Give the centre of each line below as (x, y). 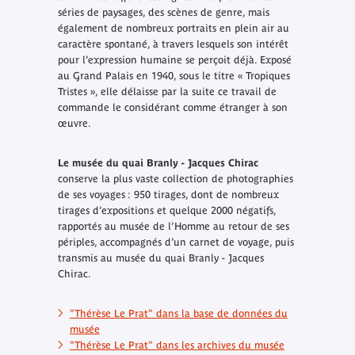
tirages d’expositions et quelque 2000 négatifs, (166, 211)
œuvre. (74, 124)
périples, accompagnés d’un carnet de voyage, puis (176, 242)
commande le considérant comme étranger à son (172, 108)
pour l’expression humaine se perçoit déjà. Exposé (174, 60)
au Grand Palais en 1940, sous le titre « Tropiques (174, 76)
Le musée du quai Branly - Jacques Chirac (158, 163)
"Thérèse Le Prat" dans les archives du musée (177, 345)
